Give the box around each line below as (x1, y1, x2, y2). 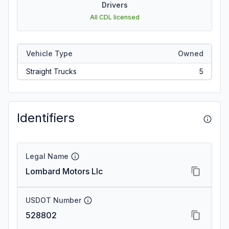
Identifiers (17, 110, 75, 125)
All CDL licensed (89, 13, 140, 21)
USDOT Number (26, 196, 81, 204)
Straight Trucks (26, 66, 77, 76)
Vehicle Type (26, 49, 73, 58)
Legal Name (26, 152, 68, 161)
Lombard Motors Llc (26, 166, 103, 176)
